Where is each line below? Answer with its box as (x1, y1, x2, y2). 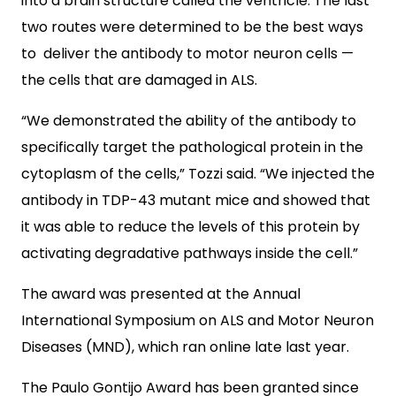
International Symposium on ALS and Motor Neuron (21, 310, 374, 331)
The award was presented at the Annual (21, 284, 301, 304)
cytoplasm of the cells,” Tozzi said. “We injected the (21, 164, 375, 184)
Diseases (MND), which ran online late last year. (21, 337, 349, 357)
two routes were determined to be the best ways (21, 17, 363, 37)
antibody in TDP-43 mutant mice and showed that (21, 190, 370, 210)
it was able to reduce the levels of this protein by (21, 217, 360, 237)
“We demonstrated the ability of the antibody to (21, 110, 356, 131)
